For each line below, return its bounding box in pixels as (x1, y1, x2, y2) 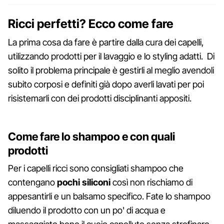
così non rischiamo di (110, 176, 192, 187)
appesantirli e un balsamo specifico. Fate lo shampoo (8, 190, 210, 201)
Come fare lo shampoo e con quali (8, 129, 175, 143)
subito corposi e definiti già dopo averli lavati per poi (8, 78, 204, 89)
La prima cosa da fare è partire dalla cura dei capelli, (8, 36, 204, 47)
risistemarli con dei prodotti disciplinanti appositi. (8, 92, 191, 103)
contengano (8, 176, 57, 187)
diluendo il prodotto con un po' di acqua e (8, 204, 165, 215)
